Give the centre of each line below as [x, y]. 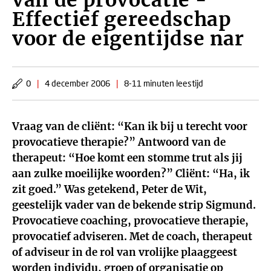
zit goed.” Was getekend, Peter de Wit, [109, 189]
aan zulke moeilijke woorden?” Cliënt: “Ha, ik [131, 174]
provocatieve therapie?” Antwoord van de [119, 142]
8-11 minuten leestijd [164, 83]
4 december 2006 [77, 83]
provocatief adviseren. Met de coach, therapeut [132, 237]
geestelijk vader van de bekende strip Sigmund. [134, 205]
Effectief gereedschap [122, 19]
